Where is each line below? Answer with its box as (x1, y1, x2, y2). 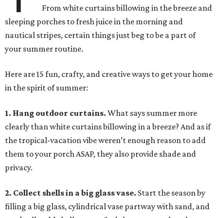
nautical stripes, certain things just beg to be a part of (5, 30, 196, 40)
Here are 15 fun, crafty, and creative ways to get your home (5, 69, 213, 79)
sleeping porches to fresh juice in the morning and (5, 17, 183, 27)
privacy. (5, 163, 33, 173)
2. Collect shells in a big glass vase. (5, 188, 138, 198)
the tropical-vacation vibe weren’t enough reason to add (5, 135, 206, 145)
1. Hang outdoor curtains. (5, 108, 106, 118)
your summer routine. (5, 44, 83, 54)
